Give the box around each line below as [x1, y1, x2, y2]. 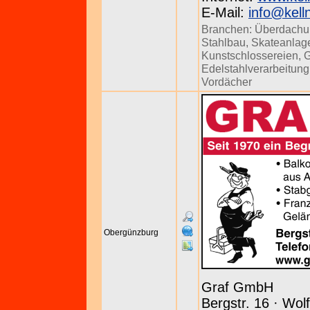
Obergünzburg [104, 228, 158, 237]
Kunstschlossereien [201, 49, 298, 62]
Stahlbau [201, 36, 246, 48]
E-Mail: [201, 5, 248, 20]
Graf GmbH [201, 280, 273, 295]
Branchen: [201, 23, 255, 35]
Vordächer [201, 75, 252, 88]
